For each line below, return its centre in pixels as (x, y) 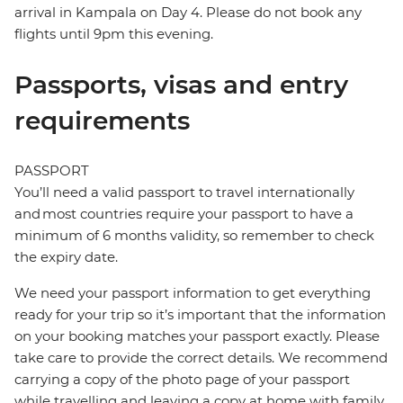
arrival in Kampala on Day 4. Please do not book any (188, 13)
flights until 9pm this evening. (114, 34)
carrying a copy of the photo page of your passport (182, 380)
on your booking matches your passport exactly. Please (197, 336)
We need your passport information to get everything (193, 293)
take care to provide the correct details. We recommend (201, 358)
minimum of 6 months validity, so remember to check (194, 236)
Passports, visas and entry (181, 85)
